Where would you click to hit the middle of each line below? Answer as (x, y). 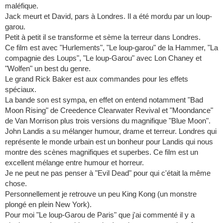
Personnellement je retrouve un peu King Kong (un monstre (101, 194)
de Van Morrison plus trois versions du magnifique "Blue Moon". (108, 121)
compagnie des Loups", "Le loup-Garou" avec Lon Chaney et (103, 58)
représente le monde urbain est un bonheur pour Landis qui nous (109, 142)
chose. (16, 184)
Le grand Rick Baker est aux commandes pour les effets (97, 79)
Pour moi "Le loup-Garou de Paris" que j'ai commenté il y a (100, 215)
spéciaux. (21, 90)
